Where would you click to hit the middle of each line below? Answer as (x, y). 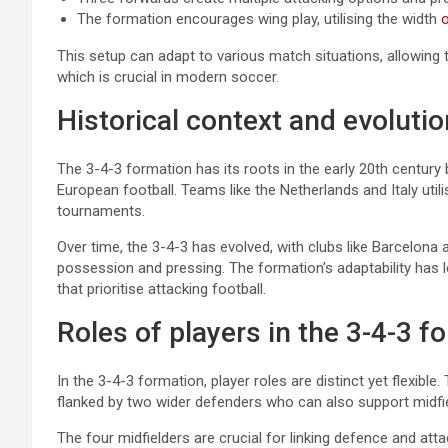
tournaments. (101, 211)
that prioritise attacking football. (161, 289)
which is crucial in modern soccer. (168, 77)
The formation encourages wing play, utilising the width (259, 19)
